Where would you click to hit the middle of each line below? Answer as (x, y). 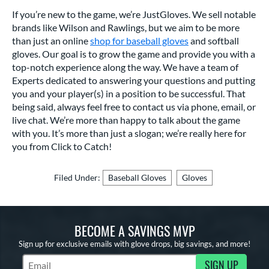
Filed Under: (77, 178)
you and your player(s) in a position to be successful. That (129, 94)
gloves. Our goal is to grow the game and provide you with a (134, 54)
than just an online (51, 41)
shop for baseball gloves (139, 41)
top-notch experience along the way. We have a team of (125, 67)
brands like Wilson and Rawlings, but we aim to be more (126, 28)
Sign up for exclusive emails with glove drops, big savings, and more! (134, 244)
